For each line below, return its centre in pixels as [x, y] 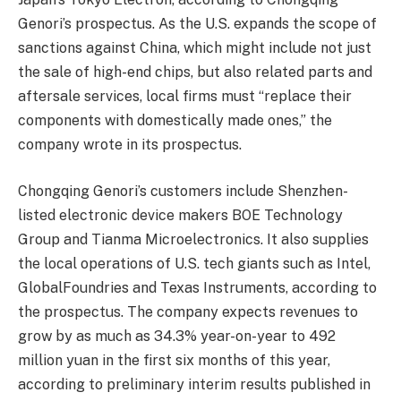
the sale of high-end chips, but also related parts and [195, 73]
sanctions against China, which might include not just [195, 48]
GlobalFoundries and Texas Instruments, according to [197, 288]
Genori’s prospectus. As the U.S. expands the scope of [197, 24]
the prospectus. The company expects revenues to [188, 312]
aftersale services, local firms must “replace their [185, 97]
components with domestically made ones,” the [175, 121]
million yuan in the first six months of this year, [174, 361]
